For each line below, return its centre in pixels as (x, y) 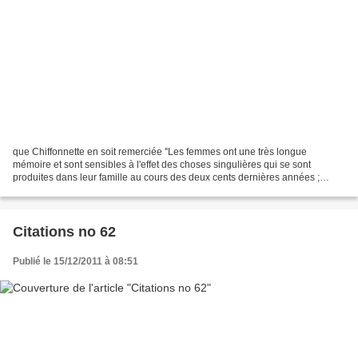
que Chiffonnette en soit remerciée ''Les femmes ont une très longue (160, 152)
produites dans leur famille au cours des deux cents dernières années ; (166, 178)
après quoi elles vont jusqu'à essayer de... (103, 191)
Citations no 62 (64, 232)
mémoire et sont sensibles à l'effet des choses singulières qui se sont (162, 165)
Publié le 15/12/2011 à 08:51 (76, 262)
